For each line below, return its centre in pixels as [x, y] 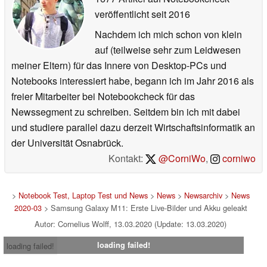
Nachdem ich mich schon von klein [168, 34]
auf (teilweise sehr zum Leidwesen [168, 49]
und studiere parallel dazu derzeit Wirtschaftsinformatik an [133, 127]
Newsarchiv [203, 195]
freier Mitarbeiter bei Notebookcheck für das [103, 96]
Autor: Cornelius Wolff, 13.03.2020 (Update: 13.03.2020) [131, 223]
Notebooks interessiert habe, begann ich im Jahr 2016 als [133, 80]
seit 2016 [170, 14]
